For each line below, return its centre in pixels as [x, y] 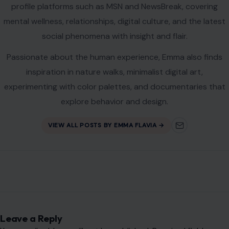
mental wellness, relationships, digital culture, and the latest [114, 21]
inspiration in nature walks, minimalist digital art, [114, 72]
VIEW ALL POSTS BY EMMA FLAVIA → [106, 125]
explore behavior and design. [114, 101]
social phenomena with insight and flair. [114, 36]
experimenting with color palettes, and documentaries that [114, 86]
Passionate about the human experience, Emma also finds [114, 57]
